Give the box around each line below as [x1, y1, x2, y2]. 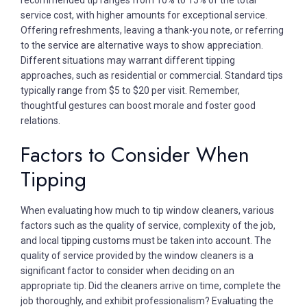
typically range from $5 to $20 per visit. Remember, [21, 84, 240, 96]
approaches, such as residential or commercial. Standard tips [21, 69, 283, 81]
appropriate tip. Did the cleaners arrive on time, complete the [21, 280, 281, 291]
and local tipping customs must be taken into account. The [21, 234, 271, 246]
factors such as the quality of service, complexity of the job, [21, 219, 275, 231]
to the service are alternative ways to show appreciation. [21, 39, 263, 51]
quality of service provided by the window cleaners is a [21, 249, 254, 261]
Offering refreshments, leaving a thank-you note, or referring [21, 24, 284, 36]
